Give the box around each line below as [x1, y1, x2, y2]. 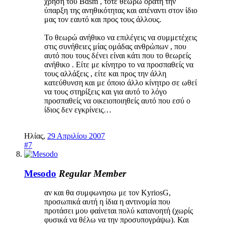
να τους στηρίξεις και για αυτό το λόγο [44, 87, 167, 96]
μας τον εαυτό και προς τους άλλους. [44, 15, 161, 24]
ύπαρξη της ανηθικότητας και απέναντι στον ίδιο [44, 6, 197, 15]
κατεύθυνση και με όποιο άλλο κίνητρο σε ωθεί [44, 78, 197, 87]
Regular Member [59, 168, 126, 179]
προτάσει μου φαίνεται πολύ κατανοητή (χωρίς [44, 206, 193, 215]
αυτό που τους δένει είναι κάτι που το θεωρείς [44, 51, 191, 60]
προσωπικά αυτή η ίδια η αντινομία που [44, 197, 170, 206]
